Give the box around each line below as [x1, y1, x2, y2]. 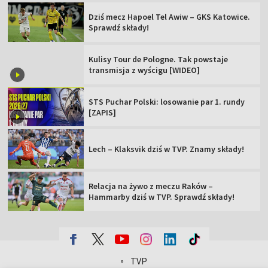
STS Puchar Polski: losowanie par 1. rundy [89, 96, 245, 107]
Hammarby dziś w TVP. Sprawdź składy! [89, 191, 235, 202]
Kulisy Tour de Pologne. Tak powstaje [89, 53, 229, 65]
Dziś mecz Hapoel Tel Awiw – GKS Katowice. [89, 11, 251, 22]
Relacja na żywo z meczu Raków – [89, 180, 214, 191]
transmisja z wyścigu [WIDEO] [89, 64, 200, 75]
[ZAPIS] [89, 106, 117, 118]
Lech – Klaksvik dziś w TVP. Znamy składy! [89, 144, 245, 155]
